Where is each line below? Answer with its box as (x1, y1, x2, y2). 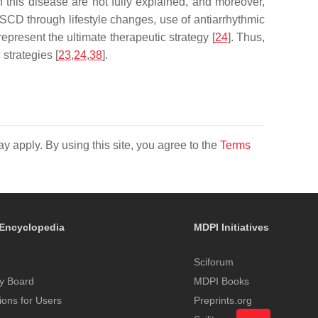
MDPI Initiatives (193, 221, 269, 233)
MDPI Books (193, 275, 249, 287)
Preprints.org (193, 295, 252, 306)
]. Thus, (227, 31, 265, 43)
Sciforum (193, 256, 234, 268)
